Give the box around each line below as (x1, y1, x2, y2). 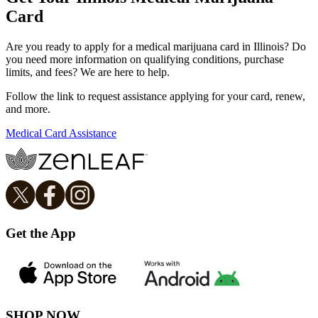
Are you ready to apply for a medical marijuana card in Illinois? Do (6, 40, 306, 53)
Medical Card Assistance (6, 126, 116, 139)
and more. (6, 102, 50, 115)
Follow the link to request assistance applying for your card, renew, (6, 89, 305, 102)
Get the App (6, 226, 76, 241)
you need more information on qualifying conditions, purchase (6, 53, 284, 65)
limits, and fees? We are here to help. (6, 65, 170, 78)
